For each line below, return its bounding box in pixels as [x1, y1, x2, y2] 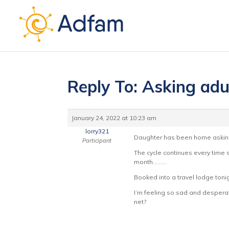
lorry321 [85, 127, 109, 135]
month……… [134, 158, 167, 166]
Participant [82, 137, 111, 144]
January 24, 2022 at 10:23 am [72, 114, 156, 122]
